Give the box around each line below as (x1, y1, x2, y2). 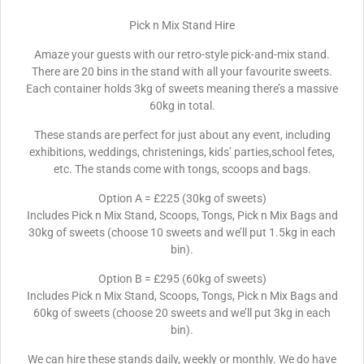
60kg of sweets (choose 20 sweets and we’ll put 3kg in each (33, 306, 331, 320)
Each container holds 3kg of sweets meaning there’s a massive (26, 82, 338, 96)
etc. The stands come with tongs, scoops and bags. (53, 162, 311, 176)
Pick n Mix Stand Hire (129, 19, 235, 32)
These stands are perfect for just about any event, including (33, 128, 331, 142)
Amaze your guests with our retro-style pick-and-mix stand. (34, 48, 330, 62)
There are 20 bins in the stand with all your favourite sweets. (32, 65, 332, 79)
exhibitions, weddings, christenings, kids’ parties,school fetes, (29, 145, 335, 159)
